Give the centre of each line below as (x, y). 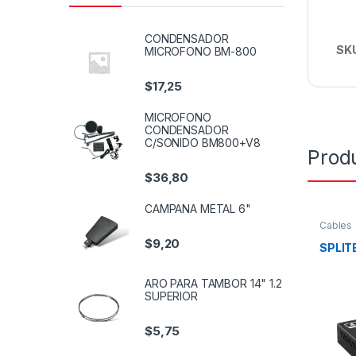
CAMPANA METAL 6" (198, 209)
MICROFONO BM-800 (201, 51)
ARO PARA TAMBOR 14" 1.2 (213, 283)
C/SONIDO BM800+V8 (203, 142)
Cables (336, 226)
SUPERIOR (171, 296)
